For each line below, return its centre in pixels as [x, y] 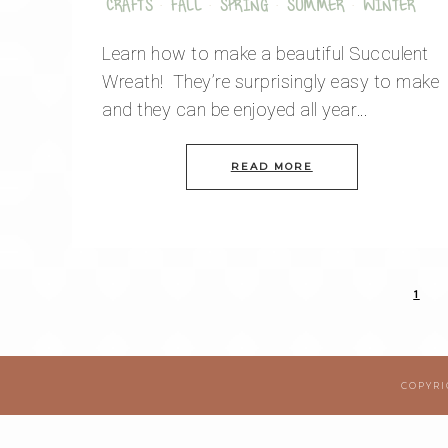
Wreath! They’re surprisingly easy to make [270, 82]
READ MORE [271, 167]
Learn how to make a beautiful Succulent [265, 54]
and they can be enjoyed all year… [235, 110]
